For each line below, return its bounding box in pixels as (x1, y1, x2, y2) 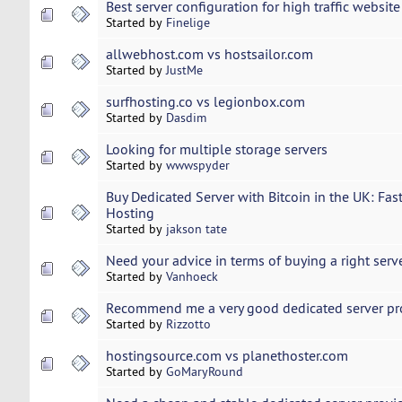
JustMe (165, 62, 203, 79)
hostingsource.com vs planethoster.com (105, 346, 348, 365)
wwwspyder (165, 157, 230, 174)
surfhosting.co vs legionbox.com (105, 92, 305, 111)
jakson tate (165, 221, 227, 238)
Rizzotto (165, 316, 211, 333)
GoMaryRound (165, 363, 243, 380)
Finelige (165, 14, 210, 31)
